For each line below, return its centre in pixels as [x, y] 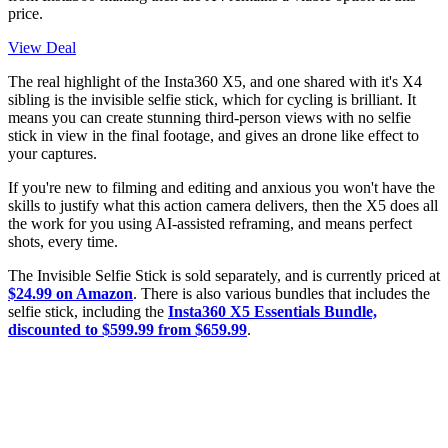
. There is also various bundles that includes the [281, 294]
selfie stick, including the [88, 312]
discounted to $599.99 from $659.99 [127, 330]
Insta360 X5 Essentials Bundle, [272, 312]
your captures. [52, 154]
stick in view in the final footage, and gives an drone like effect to [213, 136]
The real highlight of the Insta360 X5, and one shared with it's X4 [215, 82]
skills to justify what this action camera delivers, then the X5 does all [223, 206]
